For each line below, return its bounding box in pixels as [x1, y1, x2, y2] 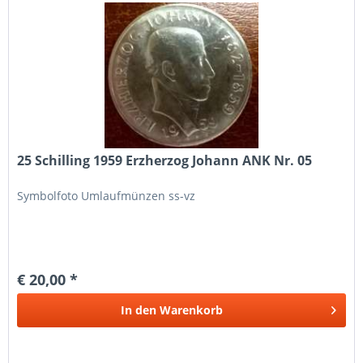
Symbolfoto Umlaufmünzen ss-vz [17, 187, 196, 203]
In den [121, 301, 157, 318]
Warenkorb [160, 301, 224, 318]
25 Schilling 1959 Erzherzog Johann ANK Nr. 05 [17, 151, 313, 169]
